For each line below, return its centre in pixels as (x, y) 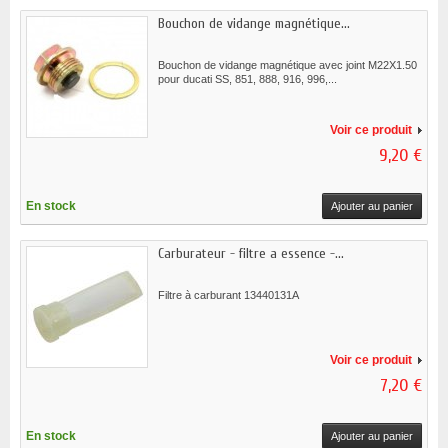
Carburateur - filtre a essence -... (251, 254)
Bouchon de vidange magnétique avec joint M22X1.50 (287, 65)
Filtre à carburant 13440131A (228, 295)
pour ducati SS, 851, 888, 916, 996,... (247, 79)
